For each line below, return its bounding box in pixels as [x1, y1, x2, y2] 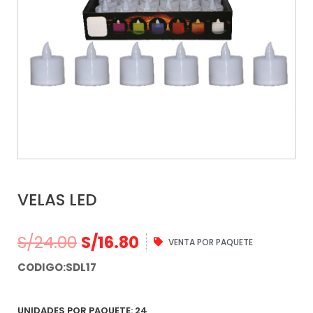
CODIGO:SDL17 [17, 259, 96, 275]
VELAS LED [17, 189, 97, 212]
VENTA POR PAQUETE [168, 235, 254, 248]
